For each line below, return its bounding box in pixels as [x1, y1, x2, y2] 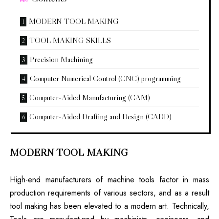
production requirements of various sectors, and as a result [10, 187, 209, 199]
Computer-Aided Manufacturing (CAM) [29, 92, 150, 103]
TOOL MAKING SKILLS [29, 35, 111, 45]
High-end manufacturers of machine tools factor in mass [10, 174, 209, 186]
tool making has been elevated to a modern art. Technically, [10, 200, 209, 212]
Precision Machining [30, 54, 93, 65]
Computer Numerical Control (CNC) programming [30, 73, 181, 84]
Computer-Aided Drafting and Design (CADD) [29, 111, 172, 122]
